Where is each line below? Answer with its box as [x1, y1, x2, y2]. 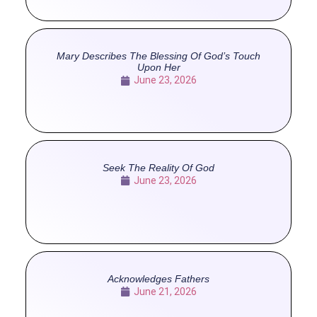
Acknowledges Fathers [108, 272, 209, 284]
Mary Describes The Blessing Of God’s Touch [57, 50, 260, 62]
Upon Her [137, 62, 180, 74]
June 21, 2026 [134, 285, 197, 297]
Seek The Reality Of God [103, 161, 214, 173]
